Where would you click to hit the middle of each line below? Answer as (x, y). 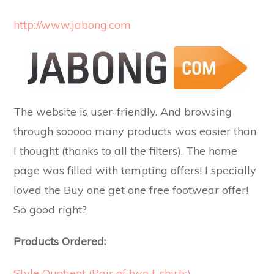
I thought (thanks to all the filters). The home (126, 151)
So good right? (50, 209)
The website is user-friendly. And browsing (123, 112)
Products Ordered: (60, 241)
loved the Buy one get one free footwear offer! (131, 190)
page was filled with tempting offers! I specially (135, 170)
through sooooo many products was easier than (135, 131)
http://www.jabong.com (72, 24)
